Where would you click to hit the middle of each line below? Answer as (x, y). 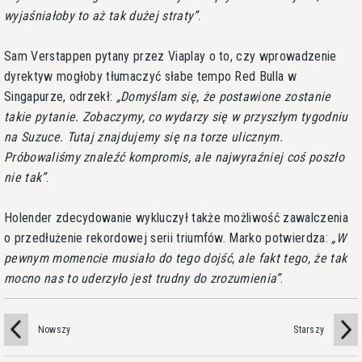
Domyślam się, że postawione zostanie (226, 96)
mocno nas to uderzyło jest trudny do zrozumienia (140, 278)
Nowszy (55, 329)
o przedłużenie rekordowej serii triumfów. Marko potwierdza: (168, 238)
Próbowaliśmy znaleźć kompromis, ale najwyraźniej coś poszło (174, 157)
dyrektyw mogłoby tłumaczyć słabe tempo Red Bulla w (150, 76)
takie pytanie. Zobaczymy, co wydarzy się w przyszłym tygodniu (176, 116)
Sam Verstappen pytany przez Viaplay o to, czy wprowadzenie (170, 56)
